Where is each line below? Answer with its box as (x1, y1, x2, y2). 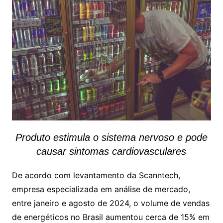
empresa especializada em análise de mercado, (11, 184, 190, 194)
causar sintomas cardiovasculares (36, 145, 187, 157)
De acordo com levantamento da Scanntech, (11, 170, 180, 180)
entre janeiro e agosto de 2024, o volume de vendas (11, 198, 210, 208)
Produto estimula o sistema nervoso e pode (15, 131, 208, 143)
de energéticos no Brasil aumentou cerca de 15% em (11, 212, 210, 222)
